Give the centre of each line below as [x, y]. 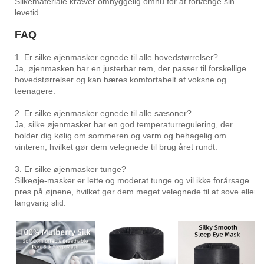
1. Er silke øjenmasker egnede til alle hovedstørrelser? [116, 57]
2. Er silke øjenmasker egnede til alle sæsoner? [103, 113]
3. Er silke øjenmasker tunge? [70, 169]
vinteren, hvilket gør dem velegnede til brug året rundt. [116, 147]
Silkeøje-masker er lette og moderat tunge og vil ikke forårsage [132, 181]
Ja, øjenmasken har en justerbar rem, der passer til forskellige [131, 69]
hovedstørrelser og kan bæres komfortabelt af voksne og [121, 80]
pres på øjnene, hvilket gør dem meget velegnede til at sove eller [136, 192]
